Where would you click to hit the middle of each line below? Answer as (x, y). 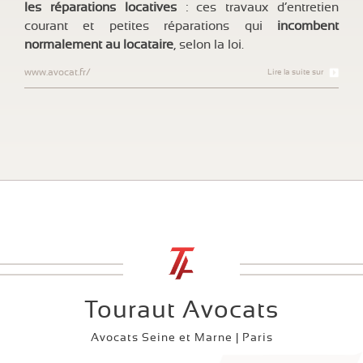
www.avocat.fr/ (58, 73)
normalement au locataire (99, 45)
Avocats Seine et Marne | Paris (181, 338)
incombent (308, 26)
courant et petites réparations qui (151, 26)
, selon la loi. (210, 45)
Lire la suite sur (295, 73)
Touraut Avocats (181, 311)
